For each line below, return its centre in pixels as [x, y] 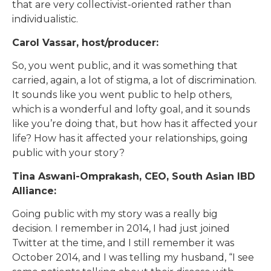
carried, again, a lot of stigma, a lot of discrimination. [134, 80]
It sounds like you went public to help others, [122, 95]
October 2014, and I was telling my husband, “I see [133, 257]
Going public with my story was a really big [115, 214]
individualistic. [45, 19]
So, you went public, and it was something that [125, 66]
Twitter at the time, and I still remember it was [123, 243]
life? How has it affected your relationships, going [130, 139]
